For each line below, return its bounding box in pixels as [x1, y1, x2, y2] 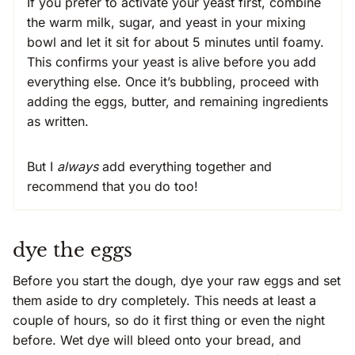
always [57, 158, 102, 175]
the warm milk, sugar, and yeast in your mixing [27, 14, 306, 31]
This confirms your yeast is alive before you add [27, 54, 316, 71]
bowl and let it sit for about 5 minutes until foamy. [27, 34, 324, 51]
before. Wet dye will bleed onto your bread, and [13, 332, 301, 349]
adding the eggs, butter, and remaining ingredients [27, 94, 328, 110]
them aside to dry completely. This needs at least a [13, 292, 316, 309]
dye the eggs [13, 239, 132, 262]
